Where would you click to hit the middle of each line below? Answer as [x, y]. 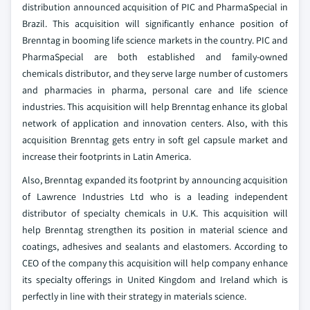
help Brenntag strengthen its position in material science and [155, 230]
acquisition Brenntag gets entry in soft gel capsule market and [155, 140]
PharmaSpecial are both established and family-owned [155, 57]
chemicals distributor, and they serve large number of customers [155, 74]
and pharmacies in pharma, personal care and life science [155, 90]
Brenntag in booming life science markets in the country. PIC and [155, 40]
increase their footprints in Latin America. [107, 157]
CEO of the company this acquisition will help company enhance [155, 263]
